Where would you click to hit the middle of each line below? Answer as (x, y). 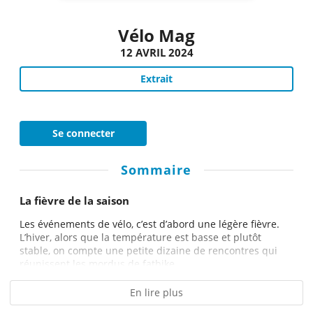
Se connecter (83, 133)
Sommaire (156, 170)
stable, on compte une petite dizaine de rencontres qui (148, 251)
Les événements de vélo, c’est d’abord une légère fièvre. (150, 224)
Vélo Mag (156, 36)
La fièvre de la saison (74, 201)
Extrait (156, 79)
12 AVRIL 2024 (156, 53)
